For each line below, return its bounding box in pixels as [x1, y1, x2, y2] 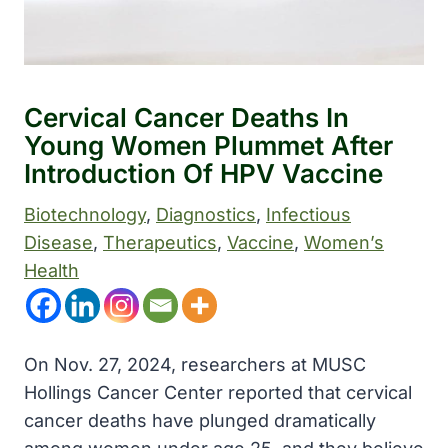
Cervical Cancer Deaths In [24, 102, 349, 133]
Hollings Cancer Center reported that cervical [24, 382, 412, 403]
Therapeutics [103, 232, 217, 253]
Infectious [266, 204, 351, 225]
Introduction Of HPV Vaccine [24, 158, 383, 189]
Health [24, 260, 79, 281]
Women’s [304, 232, 384, 253]
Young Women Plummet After [24, 130, 393, 161]
